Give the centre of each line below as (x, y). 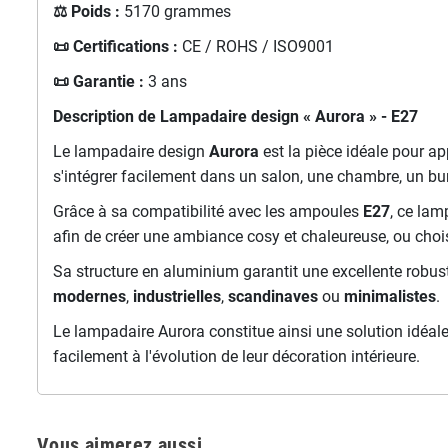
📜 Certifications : (115, 47)
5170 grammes (175, 12)
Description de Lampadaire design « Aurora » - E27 (237, 117)
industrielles (176, 297)
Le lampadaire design (130, 152)
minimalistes (389, 297)
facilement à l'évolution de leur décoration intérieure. (236, 357)
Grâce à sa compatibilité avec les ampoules (207, 212)
